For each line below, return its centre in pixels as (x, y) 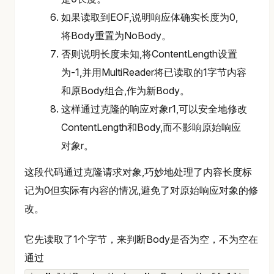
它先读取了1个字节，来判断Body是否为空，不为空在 (141, 239)
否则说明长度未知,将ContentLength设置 (149, 54)
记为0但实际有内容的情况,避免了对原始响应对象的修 (141, 191)
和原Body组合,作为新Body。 (125, 91)
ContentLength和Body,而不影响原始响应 (151, 128)
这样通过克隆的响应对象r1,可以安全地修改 (154, 109)
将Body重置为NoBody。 (116, 36)
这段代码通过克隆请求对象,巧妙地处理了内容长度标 (138, 172)
